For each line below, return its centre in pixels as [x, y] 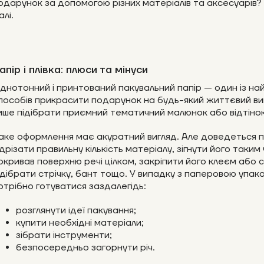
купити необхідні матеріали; [80, 223]
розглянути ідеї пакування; [76, 211]
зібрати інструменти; [64, 235]
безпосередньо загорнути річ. [85, 248]
